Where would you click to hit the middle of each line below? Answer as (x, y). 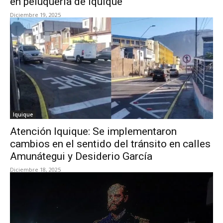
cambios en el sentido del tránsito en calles (110, 144)
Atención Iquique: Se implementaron (93, 131)
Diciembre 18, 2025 (35, 169)
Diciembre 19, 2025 (35, 15)
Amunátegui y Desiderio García (82, 156)
